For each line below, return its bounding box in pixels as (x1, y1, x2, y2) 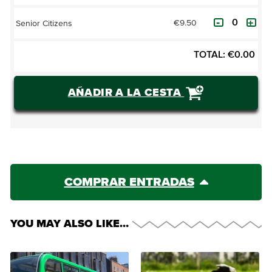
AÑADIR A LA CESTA (67, 87, 185, 98)
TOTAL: (194, 50, 225, 59)
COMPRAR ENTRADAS (64, 176, 194, 188)
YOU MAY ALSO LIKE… (10, 219, 129, 229)
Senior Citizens (16, 19, 72, 28)
